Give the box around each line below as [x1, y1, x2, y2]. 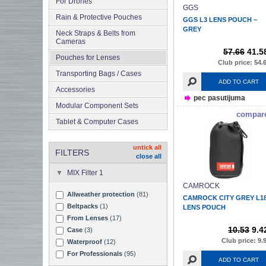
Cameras [56, 37, 85, 46]
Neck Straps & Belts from [56, 29, 135, 38]
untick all [133, 144, 161, 151]
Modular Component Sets [56, 102, 138, 110]
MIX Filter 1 [67, 169, 103, 178]
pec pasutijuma [194, 93, 246, 102]
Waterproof [67, 238, 102, 246]
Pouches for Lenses [56, 53, 120, 62]
